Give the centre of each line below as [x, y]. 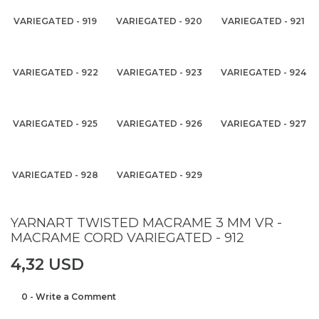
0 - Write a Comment [69, 297]
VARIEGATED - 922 [55, 72]
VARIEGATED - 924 [263, 72]
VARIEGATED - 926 [159, 124]
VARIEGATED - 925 [56, 124]
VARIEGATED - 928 [56, 175]
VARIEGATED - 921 [263, 21]
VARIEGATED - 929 [159, 175]
